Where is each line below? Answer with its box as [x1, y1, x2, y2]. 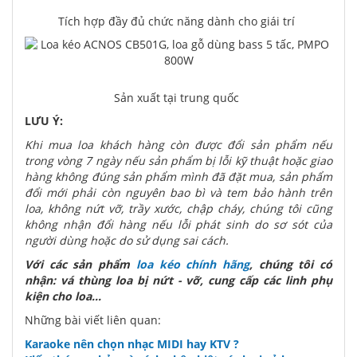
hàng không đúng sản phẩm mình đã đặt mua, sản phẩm [25, 169, 332, 184]
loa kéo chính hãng [135, 257, 249, 272]
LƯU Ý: [25, 113, 63, 128]
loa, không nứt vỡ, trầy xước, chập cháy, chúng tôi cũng [25, 201, 332, 216]
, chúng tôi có [249, 257, 333, 272]
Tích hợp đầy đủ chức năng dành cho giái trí [57, 14, 295, 29]
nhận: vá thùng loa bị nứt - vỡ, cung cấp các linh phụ [25, 273, 332, 288]
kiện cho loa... [25, 288, 101, 304]
